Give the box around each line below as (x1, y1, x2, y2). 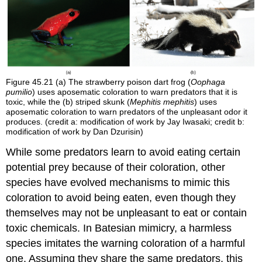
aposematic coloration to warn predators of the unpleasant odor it (6, 107, 248, 117)
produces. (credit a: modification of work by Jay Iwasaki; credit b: (6, 117, 245, 127)
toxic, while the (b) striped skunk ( (6, 97, 130, 107)
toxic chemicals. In (6, 222, 95, 234)
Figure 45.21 (6, 77, 56, 87)
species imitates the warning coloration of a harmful (6, 237, 246, 249)
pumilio (6, 87, 33, 97)
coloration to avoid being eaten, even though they (6, 191, 236, 204)
